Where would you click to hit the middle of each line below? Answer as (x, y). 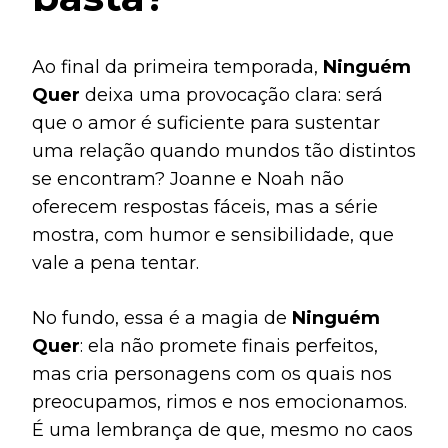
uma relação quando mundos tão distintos (224, 150)
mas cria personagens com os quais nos (212, 373)
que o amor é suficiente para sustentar (206, 122)
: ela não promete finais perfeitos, (229, 345)
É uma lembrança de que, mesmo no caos (222, 429)
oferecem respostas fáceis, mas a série (205, 206)
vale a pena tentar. (115, 262)
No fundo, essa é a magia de (162, 317)
